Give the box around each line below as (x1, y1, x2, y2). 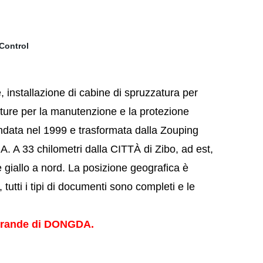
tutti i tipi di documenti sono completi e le (2, 181, 195, 193)
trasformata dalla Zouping (76, 124, 198, 136)
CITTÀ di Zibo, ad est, (107, 143, 213, 155)
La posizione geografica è (68, 162, 188, 174)
